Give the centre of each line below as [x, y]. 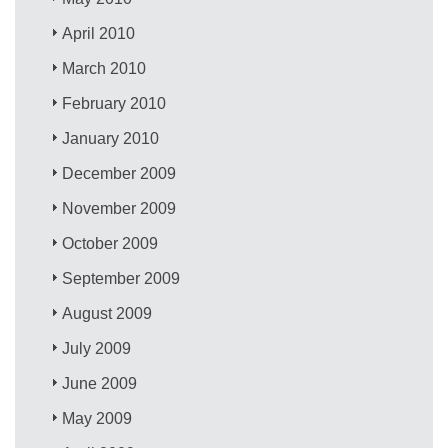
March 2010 [104, 68]
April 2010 [99, 33]
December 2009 [119, 173]
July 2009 [97, 348]
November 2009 [119, 208]
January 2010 [111, 138]
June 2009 [100, 383]
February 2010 [114, 103]
